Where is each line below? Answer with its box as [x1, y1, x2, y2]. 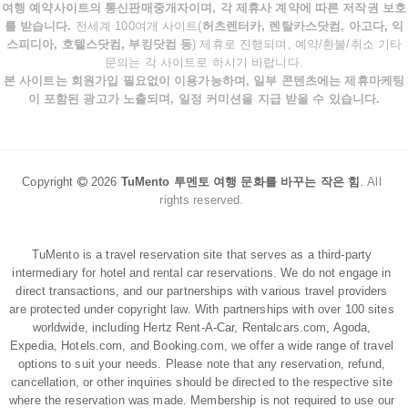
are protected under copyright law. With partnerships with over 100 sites [9, 302, 394, 316]
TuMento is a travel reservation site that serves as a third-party [31, 248, 372, 261]
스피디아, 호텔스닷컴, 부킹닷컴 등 [5, 37, 193, 51]
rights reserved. [159, 193, 244, 207]
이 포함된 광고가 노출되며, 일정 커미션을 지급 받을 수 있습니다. [27, 92, 381, 106]
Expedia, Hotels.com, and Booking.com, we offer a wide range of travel [10, 339, 393, 352]
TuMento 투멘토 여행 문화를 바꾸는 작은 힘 [120, 175, 361, 189]
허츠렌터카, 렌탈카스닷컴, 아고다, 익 [201, 19, 404, 33]
